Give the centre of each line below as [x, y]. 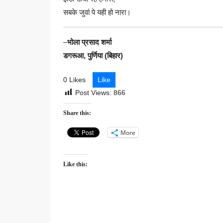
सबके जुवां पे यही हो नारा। [97, 12]
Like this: [75, 165]
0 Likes [74, 80]
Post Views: [93, 93]
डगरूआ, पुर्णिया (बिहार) [93, 56]
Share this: [77, 113]
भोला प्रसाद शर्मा [89, 42]
